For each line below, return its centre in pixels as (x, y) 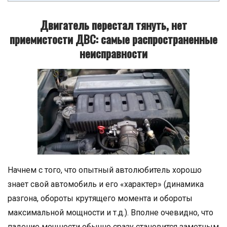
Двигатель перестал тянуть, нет (113, 25)
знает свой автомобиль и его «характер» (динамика (106, 184)
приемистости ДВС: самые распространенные (113, 39)
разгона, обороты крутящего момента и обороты (100, 198)
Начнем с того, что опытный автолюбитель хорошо (105, 170)
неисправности (113, 53)
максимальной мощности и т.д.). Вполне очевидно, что (110, 213)
